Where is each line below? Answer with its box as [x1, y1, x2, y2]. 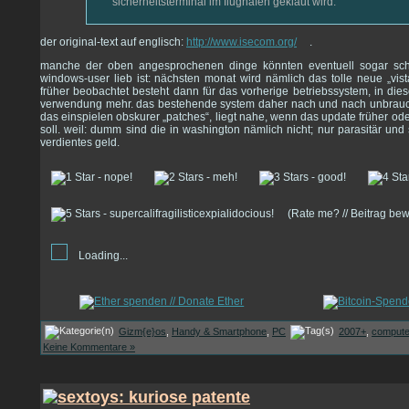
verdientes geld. [40, 135, 120, 149]
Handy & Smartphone [172, 325, 267, 337]
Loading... [79, 248, 128, 262]
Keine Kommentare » [43, 341, 135, 352]
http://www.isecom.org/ [186, 35, 297, 48]
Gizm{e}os [119, 325, 166, 337]
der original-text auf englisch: [40, 35, 186, 48]
